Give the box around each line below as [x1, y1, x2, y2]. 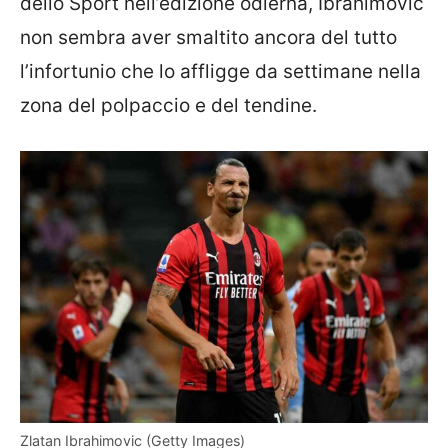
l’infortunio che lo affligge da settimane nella [20, 59, 421, 83]
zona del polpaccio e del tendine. [20, 93, 317, 117]
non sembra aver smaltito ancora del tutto [20, 25, 397, 49]
